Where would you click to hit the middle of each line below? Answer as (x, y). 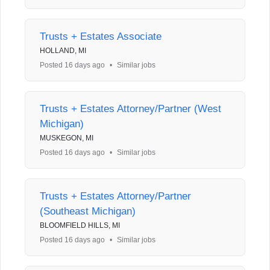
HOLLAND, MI (63, 51)
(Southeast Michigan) (88, 211)
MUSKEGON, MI (67, 138)
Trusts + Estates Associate (101, 36)
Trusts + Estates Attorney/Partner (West (130, 109)
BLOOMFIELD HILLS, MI (80, 225)
